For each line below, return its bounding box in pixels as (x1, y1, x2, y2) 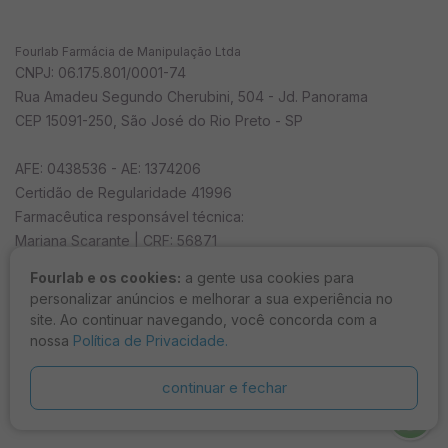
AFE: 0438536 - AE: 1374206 (15, 160, 201, 178)
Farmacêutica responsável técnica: (15, 208, 244, 226)
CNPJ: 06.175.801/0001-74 (15, 64, 186, 82)
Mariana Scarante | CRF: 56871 (15, 232, 217, 250)
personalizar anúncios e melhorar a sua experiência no (30, 290, 393, 307)
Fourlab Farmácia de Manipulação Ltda (15, 44, 241, 60)
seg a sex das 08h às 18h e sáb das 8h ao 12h (15, 304, 319, 322)
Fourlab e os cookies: (30, 269, 181, 286)
